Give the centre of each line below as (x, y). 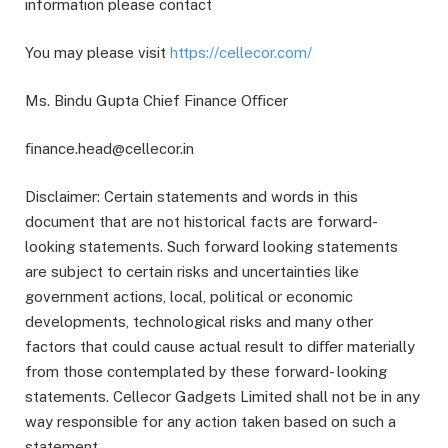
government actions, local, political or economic (189, 297)
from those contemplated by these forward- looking (206, 372)
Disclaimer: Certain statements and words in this (191, 197)
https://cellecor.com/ (241, 53)
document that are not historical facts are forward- (200, 222)
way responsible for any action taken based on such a (210, 422)
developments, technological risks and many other (199, 322)
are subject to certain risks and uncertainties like (192, 272)
